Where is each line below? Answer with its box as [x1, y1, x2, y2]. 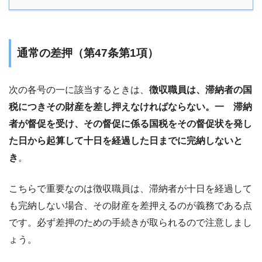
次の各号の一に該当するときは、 [9, 84, 149, 95]
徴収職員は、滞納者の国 [149, 84, 252, 95]
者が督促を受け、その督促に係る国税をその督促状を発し [9, 118, 252, 129]
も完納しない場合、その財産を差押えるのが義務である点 [9, 200, 252, 211]
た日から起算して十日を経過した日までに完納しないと [9, 135, 243, 146]
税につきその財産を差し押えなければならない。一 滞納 [9, 101, 252, 112]
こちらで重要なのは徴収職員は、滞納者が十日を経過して [9, 183, 252, 194]
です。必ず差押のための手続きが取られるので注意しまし [9, 217, 252, 227]
